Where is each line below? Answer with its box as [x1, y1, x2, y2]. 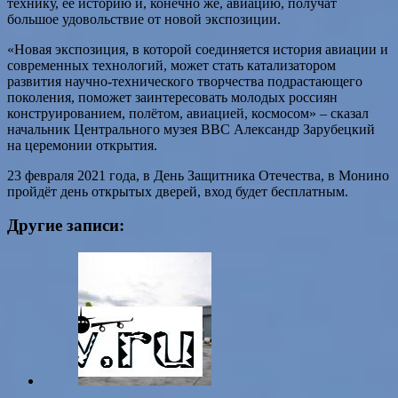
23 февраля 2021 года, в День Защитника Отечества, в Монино [7, 167, 389, 183]
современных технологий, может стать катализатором [7, 57, 336, 73]
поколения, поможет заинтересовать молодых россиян [7, 89, 338, 105]
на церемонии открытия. [7, 137, 157, 153]
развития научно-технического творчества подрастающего [7, 73, 362, 89]
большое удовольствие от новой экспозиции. [7, 11, 281, 27]
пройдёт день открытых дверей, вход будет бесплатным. [7, 183, 348, 199]
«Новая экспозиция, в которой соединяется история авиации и [7, 41, 388, 57]
